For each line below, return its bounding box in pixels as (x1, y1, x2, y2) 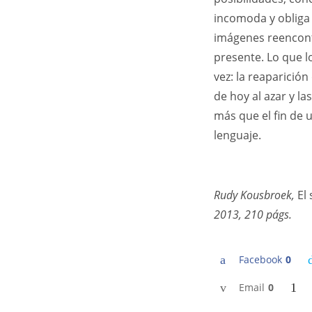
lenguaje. (214, 127, 261, 143)
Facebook (239, 253, 282, 266)
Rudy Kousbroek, (214, 187, 295, 203)
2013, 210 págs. (214, 207, 292, 222)
